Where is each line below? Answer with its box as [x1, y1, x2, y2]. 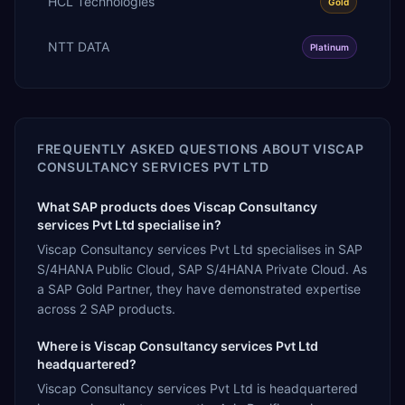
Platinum [310, 41, 349, 52]
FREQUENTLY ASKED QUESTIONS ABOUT [37, 140, 314, 156]
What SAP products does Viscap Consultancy [37, 198, 317, 214]
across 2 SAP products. [37, 300, 175, 316]
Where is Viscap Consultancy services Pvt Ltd [37, 337, 318, 353]
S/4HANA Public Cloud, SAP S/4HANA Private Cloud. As [37, 260, 367, 277]
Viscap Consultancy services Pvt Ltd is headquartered [37, 380, 358, 396]
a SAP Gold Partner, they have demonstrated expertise [37, 280, 361, 297]
